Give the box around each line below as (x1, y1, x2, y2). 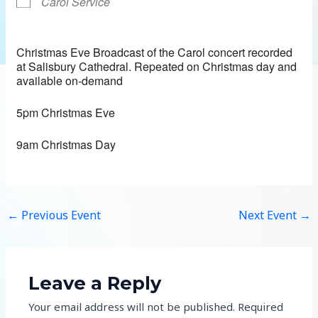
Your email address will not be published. (28, 299, 236, 314)
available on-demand (16, 72, 124, 89)
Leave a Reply (28, 271, 162, 294)
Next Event (238, 207, 300, 223)
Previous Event (18, 207, 102, 223)
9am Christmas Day (16, 136, 116, 153)
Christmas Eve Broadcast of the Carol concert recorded (16, 43, 293, 60)
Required (238, 299, 284, 314)
